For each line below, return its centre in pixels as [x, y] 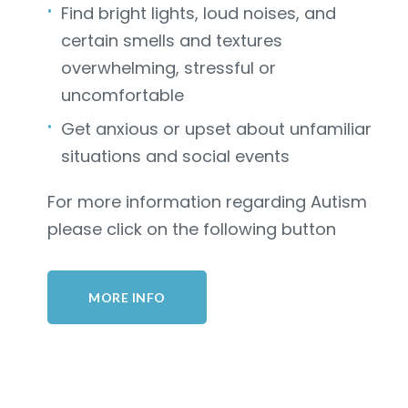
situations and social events [176, 156]
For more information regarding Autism [208, 201]
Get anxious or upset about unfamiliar [217, 128]
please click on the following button [192, 229]
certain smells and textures [172, 40]
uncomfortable [123, 95]
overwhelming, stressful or [169, 67]
